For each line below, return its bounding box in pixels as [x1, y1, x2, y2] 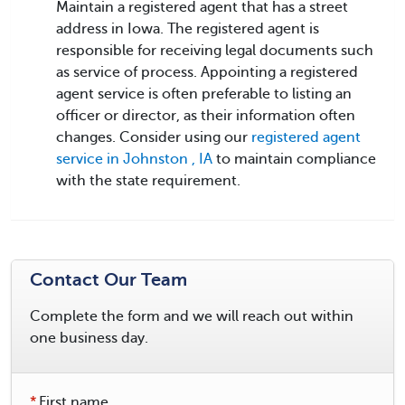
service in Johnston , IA [56, 150, 212, 167]
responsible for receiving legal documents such [56, 42, 373, 59]
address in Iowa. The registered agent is [56, 20, 319, 37]
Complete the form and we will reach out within [30, 307, 353, 325]
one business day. [30, 329, 148, 346]
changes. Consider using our [56, 128, 251, 146]
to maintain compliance [212, 150, 376, 167]
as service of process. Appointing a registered [56, 63, 358, 80]
